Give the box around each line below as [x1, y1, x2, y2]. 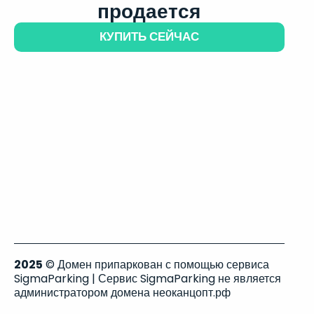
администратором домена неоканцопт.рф [14, 285, 231, 301]
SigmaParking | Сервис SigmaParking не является [14, 271, 281, 287]
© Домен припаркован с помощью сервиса [43, 257, 269, 273]
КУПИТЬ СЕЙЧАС [99, 28, 199, 45]
